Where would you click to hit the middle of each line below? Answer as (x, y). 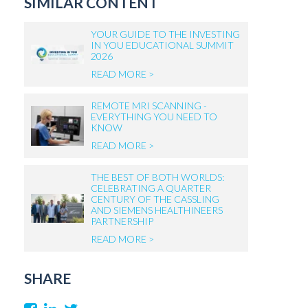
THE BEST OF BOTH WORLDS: (157, 177)
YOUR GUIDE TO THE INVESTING (165, 34)
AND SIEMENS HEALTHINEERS (156, 210)
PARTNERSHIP (122, 221)
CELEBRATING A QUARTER (151, 188)
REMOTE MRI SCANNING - (148, 106)
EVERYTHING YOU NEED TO (154, 117)
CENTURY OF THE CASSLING (155, 199)
